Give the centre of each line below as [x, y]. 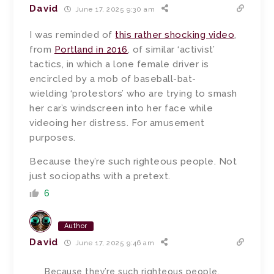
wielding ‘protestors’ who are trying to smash [133, 94]
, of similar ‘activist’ [171, 50]
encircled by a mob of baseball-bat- [113, 79]
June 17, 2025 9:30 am [114, 9]
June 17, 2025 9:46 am [114, 243]
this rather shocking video [175, 35]
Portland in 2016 [91, 50]
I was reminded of [72, 35]
